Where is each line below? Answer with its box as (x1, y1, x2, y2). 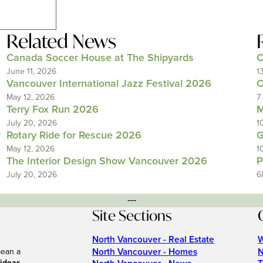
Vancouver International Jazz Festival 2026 (6, 77, 211, 90)
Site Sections (92, 206, 171, 225)
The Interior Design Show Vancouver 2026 (6, 155, 207, 168)
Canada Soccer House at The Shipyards (6, 52, 194, 65)
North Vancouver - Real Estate (92, 234, 214, 246)
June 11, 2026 (6, 66, 56, 76)
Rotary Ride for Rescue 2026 (6, 129, 141, 142)
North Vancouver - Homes (92, 246, 197, 258)
